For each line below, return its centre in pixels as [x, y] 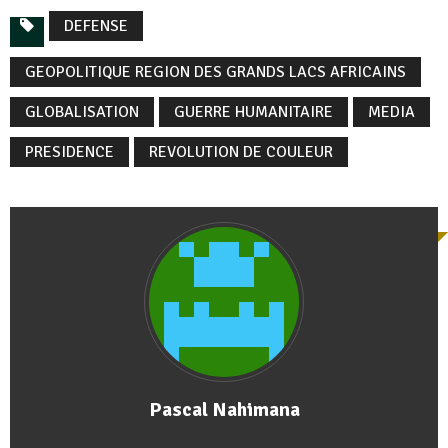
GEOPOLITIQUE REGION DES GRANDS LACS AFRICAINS [215, 71]
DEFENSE [96, 25]
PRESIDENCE [69, 151]
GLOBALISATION [82, 111]
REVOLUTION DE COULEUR [241, 151]
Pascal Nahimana [224, 409]
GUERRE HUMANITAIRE [253, 111]
